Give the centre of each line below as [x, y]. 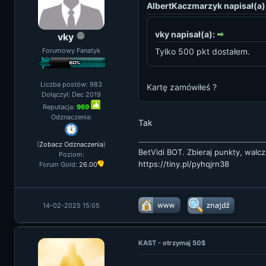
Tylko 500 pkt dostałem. [202, 52]
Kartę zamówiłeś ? [182, 87]
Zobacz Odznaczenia [71, 144]
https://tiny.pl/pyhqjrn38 [184, 164]
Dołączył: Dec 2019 [71, 94]
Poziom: [71, 154]
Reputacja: [59, 107]
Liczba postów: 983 [71, 84]
